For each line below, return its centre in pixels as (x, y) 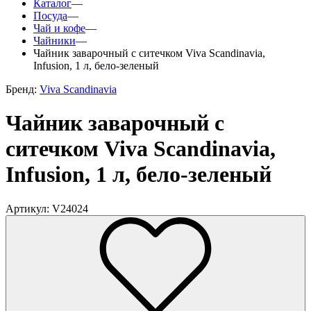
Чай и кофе (59, 28)
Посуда (50, 16)
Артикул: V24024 (47, 208)
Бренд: (23, 89)
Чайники (54, 41)
